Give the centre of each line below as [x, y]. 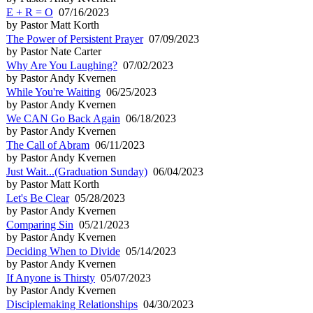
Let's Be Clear [38, 198]
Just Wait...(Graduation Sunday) [77, 171]
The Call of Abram [48, 145]
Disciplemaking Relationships [72, 304]
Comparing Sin [40, 224]
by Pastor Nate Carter [54, 51]
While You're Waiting [53, 92]
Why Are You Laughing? [62, 65]
